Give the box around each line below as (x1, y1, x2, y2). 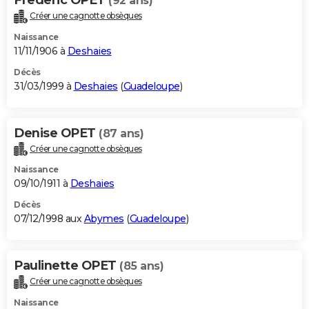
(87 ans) (99, 126, 143, 140)
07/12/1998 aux (14, 212, 84, 226)
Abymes (83, 212, 124, 226)
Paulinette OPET (14, 258, 119, 274)
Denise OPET (14, 125, 99, 141)
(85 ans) (119, 259, 163, 273)
